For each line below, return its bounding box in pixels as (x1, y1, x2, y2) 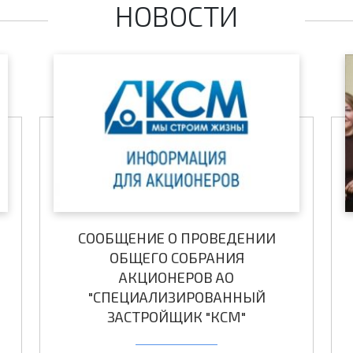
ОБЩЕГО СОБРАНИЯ (109, 249, 244, 267)
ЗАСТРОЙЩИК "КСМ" (107, 308, 246, 326)
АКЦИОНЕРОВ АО (119, 269, 234, 287)
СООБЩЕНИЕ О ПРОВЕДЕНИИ (77, 229, 276, 247)
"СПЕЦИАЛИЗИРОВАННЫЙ (87, 288, 266, 307)
